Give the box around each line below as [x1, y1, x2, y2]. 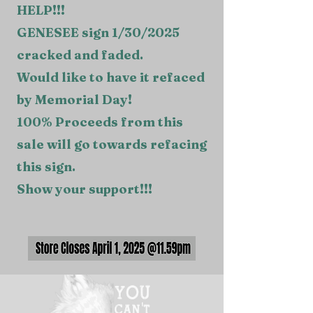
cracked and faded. [17, 47, 143, 63]
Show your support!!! [17, 181, 155, 197]
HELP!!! [17, 2, 65, 18]
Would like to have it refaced [17, 69, 205, 85]
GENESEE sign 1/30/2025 [17, 24, 180, 41]
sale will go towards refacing [17, 136, 207, 152]
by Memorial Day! [17, 92, 132, 108]
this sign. [17, 159, 78, 175]
